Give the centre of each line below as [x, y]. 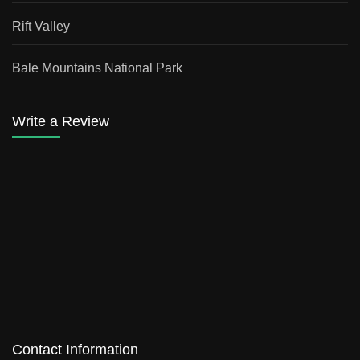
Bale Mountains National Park [97, 67]
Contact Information [75, 349]
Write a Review [61, 121]
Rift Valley [41, 26]
